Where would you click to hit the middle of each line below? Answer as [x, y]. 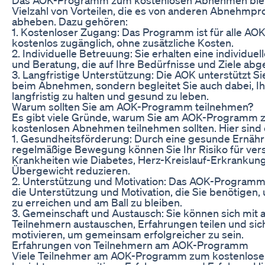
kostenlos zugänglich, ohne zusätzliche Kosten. [123, 42]
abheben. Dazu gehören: [70, 21]
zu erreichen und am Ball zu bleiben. [97, 202]
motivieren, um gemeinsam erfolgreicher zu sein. [128, 234]
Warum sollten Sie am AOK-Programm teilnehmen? [132, 106]
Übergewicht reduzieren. [71, 170]
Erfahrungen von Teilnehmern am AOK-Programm [130, 245]
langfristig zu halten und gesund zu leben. [110, 96]
